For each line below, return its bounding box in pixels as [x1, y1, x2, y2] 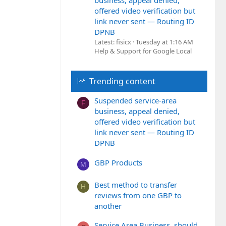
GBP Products [94, 157, 142, 167]
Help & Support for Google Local [94, 46, 192, 56]
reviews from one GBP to [94, 190, 182, 200]
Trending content [89, 76, 155, 87]
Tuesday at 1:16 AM [136, 37, 193, 47]
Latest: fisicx [94, 37, 131, 47]
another [94, 200, 122, 211]
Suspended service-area [94, 95, 177, 106]
